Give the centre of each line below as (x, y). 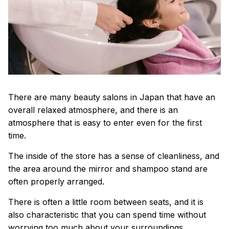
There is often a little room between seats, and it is (106, 202)
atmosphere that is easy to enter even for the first (105, 122)
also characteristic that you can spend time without (107, 214)
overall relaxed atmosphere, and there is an (93, 110)
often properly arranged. (56, 181)
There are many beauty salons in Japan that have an (112, 97)
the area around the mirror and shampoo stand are (108, 168)
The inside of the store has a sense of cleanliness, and (114, 156)
